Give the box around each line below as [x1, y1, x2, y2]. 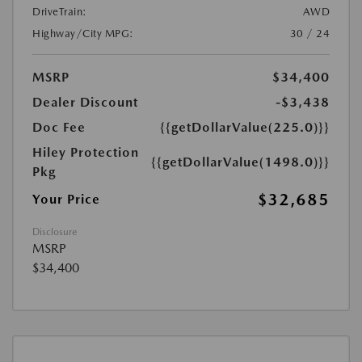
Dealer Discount [32, 95, 138, 110]
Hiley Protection [32, 145, 139, 160]
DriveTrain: [32, 6, 87, 18]
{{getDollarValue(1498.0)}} [151, 154, 330, 170]
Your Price [32, 192, 100, 207]
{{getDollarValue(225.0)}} [160, 120, 330, 135]
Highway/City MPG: [32, 27, 134, 40]
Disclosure [32, 226, 77, 238]
